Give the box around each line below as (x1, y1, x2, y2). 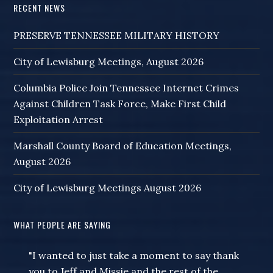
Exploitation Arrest (13, 113, 104, 126)
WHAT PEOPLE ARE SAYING (13, 218, 112, 232)
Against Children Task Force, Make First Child (13, 97, 227, 110)
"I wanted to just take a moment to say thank (29, 249, 239, 262)
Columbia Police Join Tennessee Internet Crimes (13, 82, 239, 94)
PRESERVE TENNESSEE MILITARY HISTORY (13, 29, 220, 42)
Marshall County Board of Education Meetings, (13, 140, 232, 152)
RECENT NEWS (13, 1, 66, 15)
